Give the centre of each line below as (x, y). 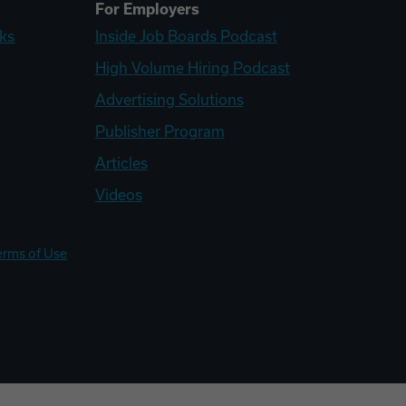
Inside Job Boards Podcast (186, 36)
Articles (121, 163)
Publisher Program (159, 131)
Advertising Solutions (169, 100)
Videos (118, 195)
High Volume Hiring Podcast (192, 68)
